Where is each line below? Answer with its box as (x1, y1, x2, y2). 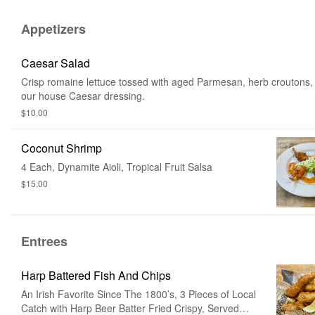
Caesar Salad (21, 55, 90, 71)
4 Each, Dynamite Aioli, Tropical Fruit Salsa (21, 160, 212, 174)
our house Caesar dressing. (21, 89, 145, 103)
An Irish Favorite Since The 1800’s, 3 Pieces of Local (21, 287, 256, 301)
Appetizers (21, 20, 86, 38)
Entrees (21, 232, 68, 250)
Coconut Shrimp (21, 140, 102, 156)
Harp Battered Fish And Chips (21, 267, 171, 283)
